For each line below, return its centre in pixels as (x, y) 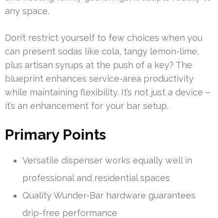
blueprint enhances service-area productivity (99, 78)
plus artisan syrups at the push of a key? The (99, 65)
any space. (27, 11)
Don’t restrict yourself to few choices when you (104, 37)
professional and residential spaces (96, 178)
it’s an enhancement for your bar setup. (87, 106)
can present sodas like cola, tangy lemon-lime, (102, 51)
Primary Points (55, 134)
